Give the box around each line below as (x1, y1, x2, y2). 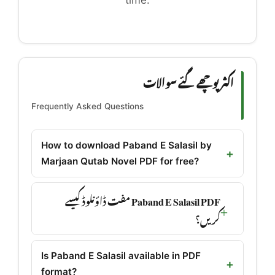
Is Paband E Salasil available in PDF (41, 250, 201, 262)
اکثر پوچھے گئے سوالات (143, 68, 234, 95)
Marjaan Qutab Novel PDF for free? (41, 155, 199, 168)
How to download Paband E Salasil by (41, 139, 212, 152)
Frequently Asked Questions (31, 101, 144, 112)
